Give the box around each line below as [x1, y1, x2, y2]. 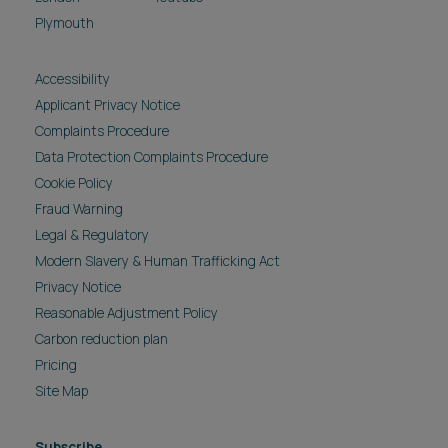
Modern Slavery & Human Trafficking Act [35, 252, 280, 271]
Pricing [35, 356, 77, 375]
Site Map [35, 382, 88, 401]
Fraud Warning [35, 200, 123, 219]
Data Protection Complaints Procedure [35, 148, 268, 167]
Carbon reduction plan [35, 330, 168, 349]
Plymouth [35, 14, 94, 33]
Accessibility [35, 70, 110, 89]
